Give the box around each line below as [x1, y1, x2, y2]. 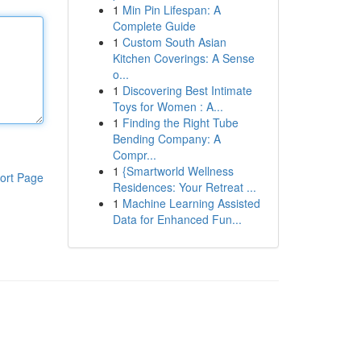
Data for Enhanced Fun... [112, 211, 242, 227]
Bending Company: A [112, 131, 221, 147]
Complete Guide [112, 18, 196, 34]
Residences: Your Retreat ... [112, 179, 256, 195]
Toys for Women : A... [112, 98, 223, 114]
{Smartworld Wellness [122, 163, 234, 179]
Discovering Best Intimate [122, 82, 252, 98]
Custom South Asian [122, 34, 226, 50]
